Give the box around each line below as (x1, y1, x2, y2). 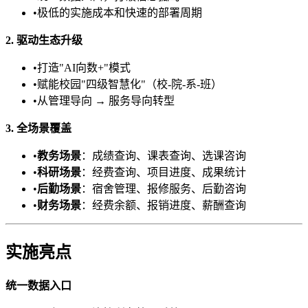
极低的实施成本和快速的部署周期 (37, 6, 202, 19)
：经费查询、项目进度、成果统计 (81, 166, 246, 178)
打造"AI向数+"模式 (37, 61, 131, 74)
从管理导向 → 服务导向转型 (37, 94, 175, 107)
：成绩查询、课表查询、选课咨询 (81, 149, 246, 162)
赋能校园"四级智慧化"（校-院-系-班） (37, 78, 222, 90)
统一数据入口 (5, 279, 71, 291)
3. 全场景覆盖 (5, 122, 71, 134)
